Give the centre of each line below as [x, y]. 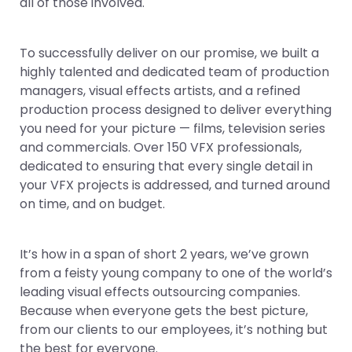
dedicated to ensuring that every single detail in [166, 166]
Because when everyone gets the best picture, [164, 311]
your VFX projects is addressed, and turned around [175, 185]
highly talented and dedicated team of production [174, 72]
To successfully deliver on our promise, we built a [169, 53]
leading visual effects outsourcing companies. [160, 292]
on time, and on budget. [92, 204]
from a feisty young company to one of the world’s [176, 273]
